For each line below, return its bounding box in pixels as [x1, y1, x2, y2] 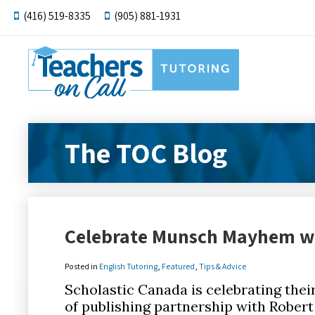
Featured [162, 260, 195, 271]
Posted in [65, 260, 99, 271]
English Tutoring [99, 260, 157, 271]
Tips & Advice [199, 260, 246, 271]
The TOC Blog [65, 134, 227, 172]
